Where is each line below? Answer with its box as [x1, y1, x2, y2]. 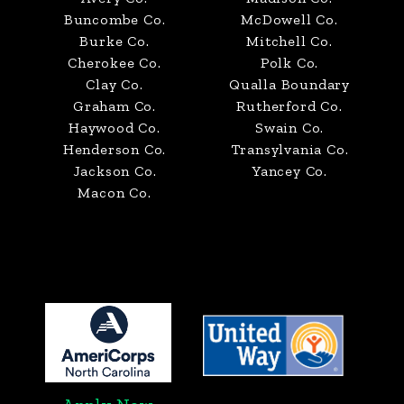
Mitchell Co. [246, 32, 333, 50]
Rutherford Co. [236, 96, 343, 115]
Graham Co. [73, 96, 156, 115]
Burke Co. [79, 32, 150, 50]
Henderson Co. [62, 140, 167, 158]
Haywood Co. [69, 118, 161, 136]
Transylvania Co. [230, 140, 349, 158]
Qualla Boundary [229, 75, 350, 93]
